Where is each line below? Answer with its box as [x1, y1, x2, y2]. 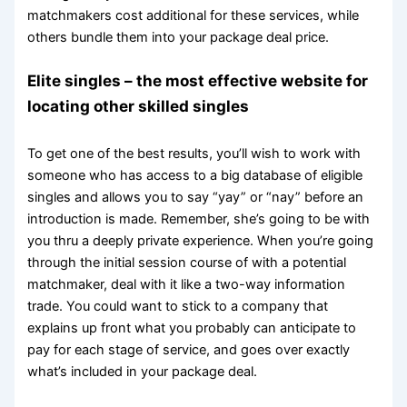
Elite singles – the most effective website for [27, 71, 369, 91]
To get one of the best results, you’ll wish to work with [27, 144, 362, 162]
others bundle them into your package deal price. [27, 29, 330, 46]
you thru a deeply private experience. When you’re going [27, 232, 374, 249]
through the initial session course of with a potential [27, 253, 347, 271]
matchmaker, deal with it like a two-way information [27, 275, 346, 293]
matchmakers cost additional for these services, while [27, 7, 360, 25]
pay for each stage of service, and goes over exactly [27, 341, 351, 358]
